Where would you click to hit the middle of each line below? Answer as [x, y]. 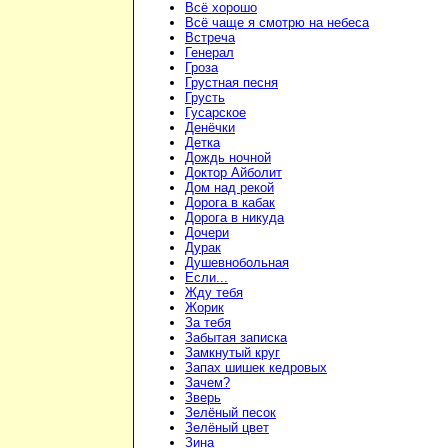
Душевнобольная [237, 263]
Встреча [210, 38]
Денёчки [210, 128]
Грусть [205, 98]
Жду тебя [214, 293]
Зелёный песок [230, 413]
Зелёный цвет [227, 428]
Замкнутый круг [232, 353]
